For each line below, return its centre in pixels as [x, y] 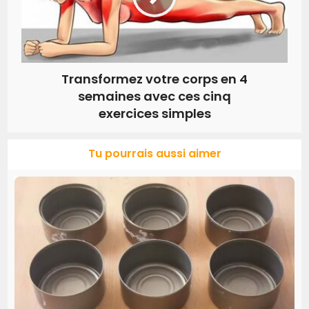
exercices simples [154, 113]
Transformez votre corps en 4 [154, 79]
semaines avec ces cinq [154, 96]
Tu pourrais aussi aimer [154, 153]
